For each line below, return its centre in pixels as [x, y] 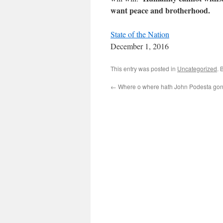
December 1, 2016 [140, 46]
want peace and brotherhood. [160, 10]
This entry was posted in [144, 69]
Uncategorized [197, 69]
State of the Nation [140, 34]
